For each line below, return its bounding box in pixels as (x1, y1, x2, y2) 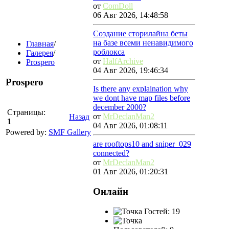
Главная (26, 39, 54, 48)
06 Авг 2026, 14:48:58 (93, 11, 168, 20)
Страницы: (7, 108, 45, 117)
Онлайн (93, 186, 128, 197)
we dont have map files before (93, 94, 190, 103)
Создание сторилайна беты (93, 29, 188, 38)
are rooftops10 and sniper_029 (93, 140, 191, 149)
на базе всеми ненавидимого (93, 38, 193, 48)
